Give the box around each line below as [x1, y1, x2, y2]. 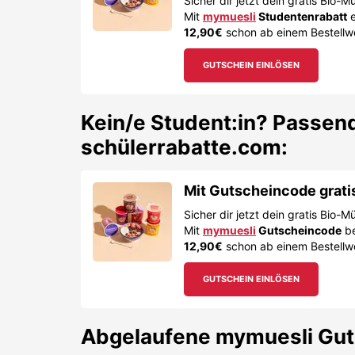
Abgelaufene [81, 323, 216, 349]
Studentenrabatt [256, 10, 347, 23]
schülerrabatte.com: [81, 135, 288, 159]
